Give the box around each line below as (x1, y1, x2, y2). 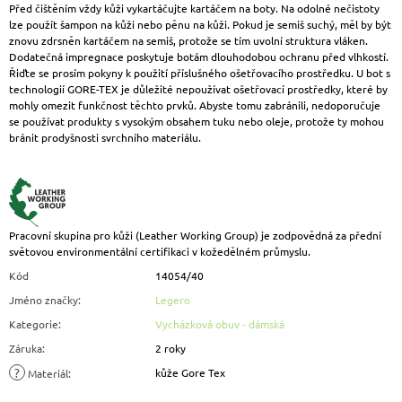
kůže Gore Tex (155, 364, 225, 380)
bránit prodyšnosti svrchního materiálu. (9, 129, 201, 144)
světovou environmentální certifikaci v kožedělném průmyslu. (9, 243, 310, 258)
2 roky (155, 340, 186, 355)
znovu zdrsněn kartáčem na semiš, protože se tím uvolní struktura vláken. (9, 32, 368, 48)
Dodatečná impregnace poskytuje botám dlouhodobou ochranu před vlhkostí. (9, 48, 389, 64)
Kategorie (9, 316, 58, 331)
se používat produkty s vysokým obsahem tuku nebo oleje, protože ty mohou (9, 113, 384, 128)
